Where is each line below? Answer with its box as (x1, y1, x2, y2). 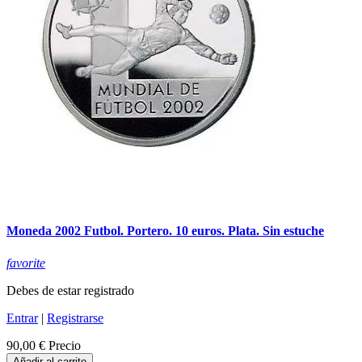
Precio (48, 338, 81, 352)
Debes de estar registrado (6, 283, 134, 297)
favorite (6, 255, 45, 270)
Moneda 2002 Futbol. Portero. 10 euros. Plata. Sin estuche (6, 224, 324, 238)
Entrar (6, 310, 38, 325)
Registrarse (47, 310, 103, 325)
